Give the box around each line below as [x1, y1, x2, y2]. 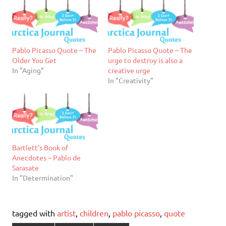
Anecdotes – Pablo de [12, 153, 81, 162]
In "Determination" [12, 173, 73, 183]
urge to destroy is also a [108, 55, 183, 65]
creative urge [108, 65, 150, 75]
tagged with [12, 208, 57, 218]
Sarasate [12, 163, 39, 173]
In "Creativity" [108, 75, 153, 85]
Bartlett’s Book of [12, 143, 68, 152]
